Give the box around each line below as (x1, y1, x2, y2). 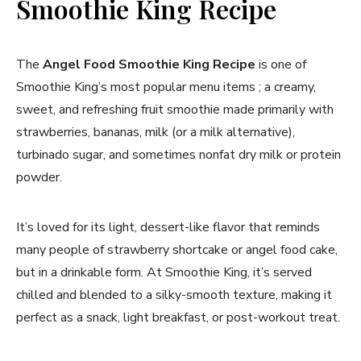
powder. (16, 168, 62, 186)
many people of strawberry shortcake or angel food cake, (16, 240, 338, 259)
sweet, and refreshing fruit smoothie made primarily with (16, 100, 334, 118)
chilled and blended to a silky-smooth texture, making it (16, 285, 332, 304)
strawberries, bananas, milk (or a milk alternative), (16, 122, 295, 141)
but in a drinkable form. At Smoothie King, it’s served (16, 263, 312, 281)
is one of (255, 55, 306, 73)
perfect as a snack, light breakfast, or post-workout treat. (16, 308, 340, 326)
